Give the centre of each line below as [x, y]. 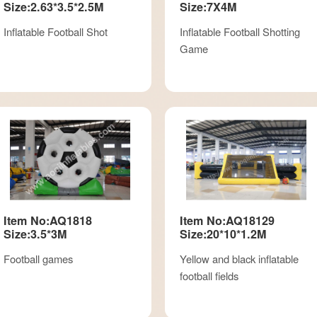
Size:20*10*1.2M [223, 234]
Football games [38, 258]
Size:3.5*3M [35, 234]
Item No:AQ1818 [47, 220]
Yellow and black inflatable [239, 258]
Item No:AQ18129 [227, 220]
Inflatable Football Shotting [240, 31]
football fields [209, 275]
